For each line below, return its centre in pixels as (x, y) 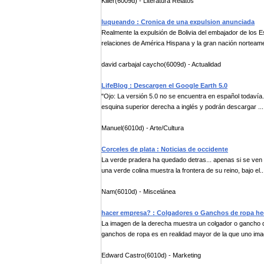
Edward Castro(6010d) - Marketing (151, 255)
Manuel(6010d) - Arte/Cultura (143, 128)
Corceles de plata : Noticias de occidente (165, 149)
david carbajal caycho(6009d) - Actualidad (161, 64)
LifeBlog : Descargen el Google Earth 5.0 (164, 85)
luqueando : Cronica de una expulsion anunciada (178, 22)
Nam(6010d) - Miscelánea (138, 192)
